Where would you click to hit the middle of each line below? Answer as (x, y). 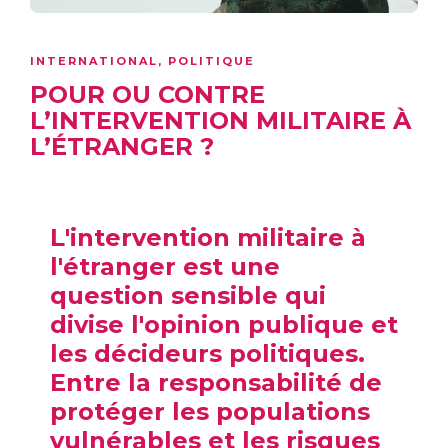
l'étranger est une (165, 267)
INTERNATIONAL (94, 61)
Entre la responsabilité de (216, 383)
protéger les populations (210, 412)
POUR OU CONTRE (147, 95)
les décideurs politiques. (207, 354)
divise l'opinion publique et (224, 325)
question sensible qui (188, 296)
